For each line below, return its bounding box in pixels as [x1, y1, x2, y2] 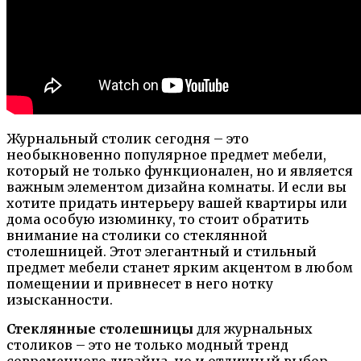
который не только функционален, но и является [6, 162, 353, 179]
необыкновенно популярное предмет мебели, [6, 146, 326, 163]
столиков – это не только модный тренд [6, 336, 288, 353]
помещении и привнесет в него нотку [6, 275, 273, 292]
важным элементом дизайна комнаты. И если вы [6, 178, 346, 195]
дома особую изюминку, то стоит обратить [6, 210, 309, 227]
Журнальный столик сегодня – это [6, 130, 249, 147]
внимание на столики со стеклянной [6, 226, 268, 243]
